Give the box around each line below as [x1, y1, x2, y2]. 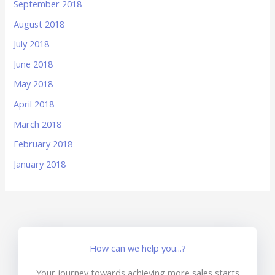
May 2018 [14, 77, 53, 90]
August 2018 [14, 17, 65, 30]
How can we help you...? [89, 241, 186, 254]
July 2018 [14, 37, 50, 50]
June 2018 [14, 57, 53, 70]
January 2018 [14, 158, 66, 171]
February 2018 [14, 137, 73, 150]
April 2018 [14, 98, 55, 110]
